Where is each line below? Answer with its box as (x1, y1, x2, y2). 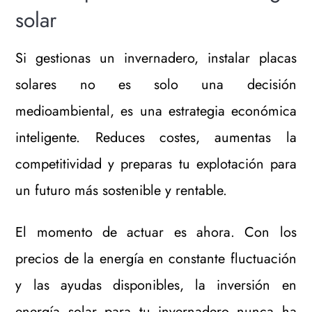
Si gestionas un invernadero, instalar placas (15, 47, 297, 68)
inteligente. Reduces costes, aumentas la (15, 127, 297, 148)
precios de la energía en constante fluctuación (15, 248, 297, 269)
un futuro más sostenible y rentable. (15, 180, 228, 201)
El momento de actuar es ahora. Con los (15, 221, 297, 242)
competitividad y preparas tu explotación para (15, 153, 297, 174)
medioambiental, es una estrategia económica (15, 100, 297, 121)
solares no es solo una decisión (15, 74, 297, 95)
